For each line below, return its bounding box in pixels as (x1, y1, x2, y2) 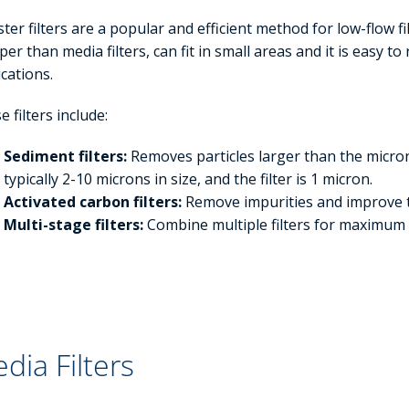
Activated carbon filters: (4, 192, 183, 213)
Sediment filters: (4, 146, 128, 167)
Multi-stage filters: (4, 215, 144, 236)
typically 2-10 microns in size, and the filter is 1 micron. (4, 169, 373, 190)
